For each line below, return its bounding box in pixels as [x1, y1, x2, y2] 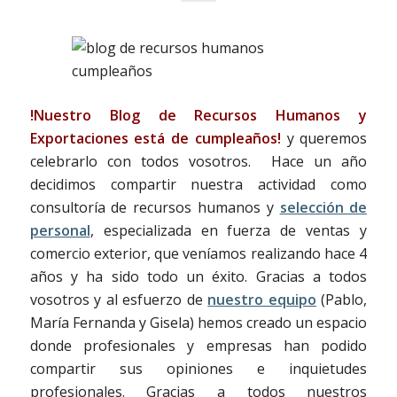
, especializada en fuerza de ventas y [90, 220, 368, 240]
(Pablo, [321, 289, 368, 309]
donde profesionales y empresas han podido [29, 335, 368, 355]
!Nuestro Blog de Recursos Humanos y [29, 105, 368, 125]
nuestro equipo [207, 289, 316, 309]
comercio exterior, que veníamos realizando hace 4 [29, 243, 368, 263]
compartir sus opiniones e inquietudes [29, 358, 368, 378]
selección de [279, 197, 368, 217]
